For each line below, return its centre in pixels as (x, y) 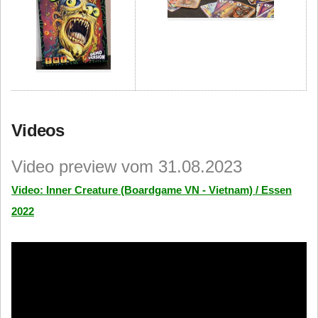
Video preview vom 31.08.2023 (127, 166)
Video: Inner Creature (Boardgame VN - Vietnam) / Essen (152, 190)
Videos (38, 130)
